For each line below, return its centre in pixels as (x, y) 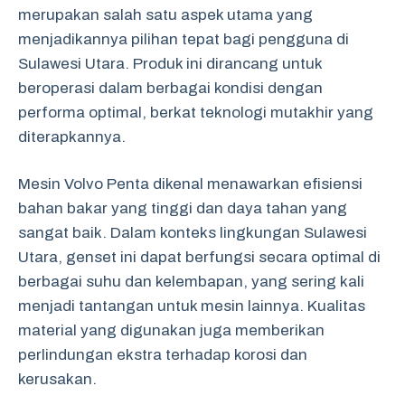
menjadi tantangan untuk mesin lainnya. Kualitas (192, 306)
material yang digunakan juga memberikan (171, 330)
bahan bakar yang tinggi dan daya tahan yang (183, 208)
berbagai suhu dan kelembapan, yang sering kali (191, 282)
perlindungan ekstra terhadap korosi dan (163, 355)
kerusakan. (57, 379)
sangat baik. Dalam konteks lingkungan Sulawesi (193, 233)
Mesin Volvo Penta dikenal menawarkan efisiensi (190, 184)
